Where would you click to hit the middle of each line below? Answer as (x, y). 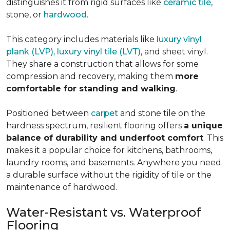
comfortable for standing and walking (91, 89)
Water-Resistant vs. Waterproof (103, 212)
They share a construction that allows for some (102, 64)
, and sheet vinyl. (174, 52)
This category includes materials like (81, 39)
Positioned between (49, 113)
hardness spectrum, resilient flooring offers (95, 126)
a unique (203, 126)
